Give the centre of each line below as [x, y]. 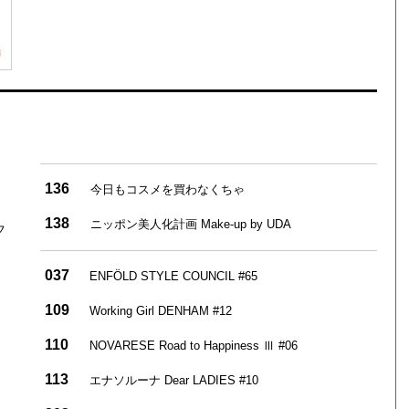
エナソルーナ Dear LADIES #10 [173, 380]
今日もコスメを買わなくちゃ [167, 189]
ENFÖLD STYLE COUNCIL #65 [173, 276]
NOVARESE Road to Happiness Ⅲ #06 [193, 345]
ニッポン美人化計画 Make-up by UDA [190, 224]
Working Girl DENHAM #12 [160, 310]
